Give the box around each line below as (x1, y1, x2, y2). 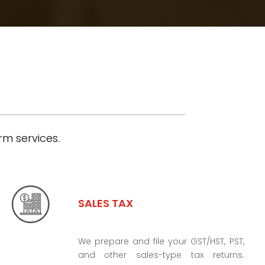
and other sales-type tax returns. (77, 248, 244, 261)
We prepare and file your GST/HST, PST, (77, 235, 244, 247)
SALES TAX (77, 195, 133, 211)
